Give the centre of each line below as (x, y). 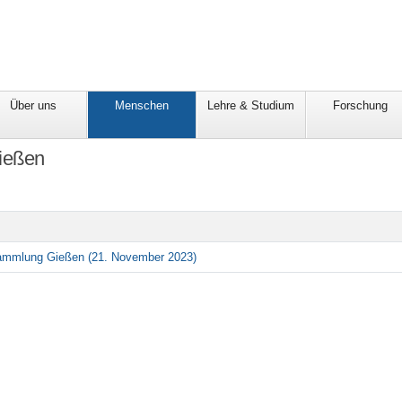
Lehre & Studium (251, 106)
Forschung (361, 106)
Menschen (142, 106)
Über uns (33, 106)
